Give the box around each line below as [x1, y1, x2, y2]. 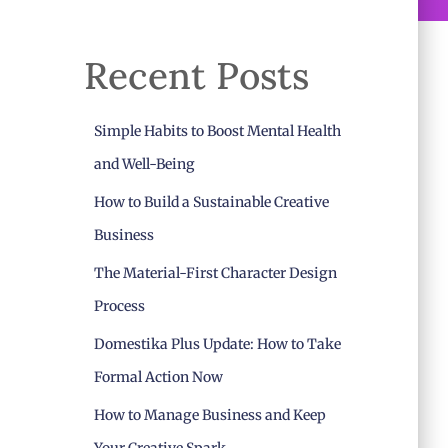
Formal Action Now [93, 368, 223, 386]
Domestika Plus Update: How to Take [93, 335, 341, 353]
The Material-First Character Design [93, 264, 337, 282]
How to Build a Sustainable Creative [93, 193, 329, 211]
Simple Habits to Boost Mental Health [93, 122, 341, 140]
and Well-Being [93, 155, 195, 173]
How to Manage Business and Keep [93, 406, 326, 424]
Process [93, 297, 145, 315]
